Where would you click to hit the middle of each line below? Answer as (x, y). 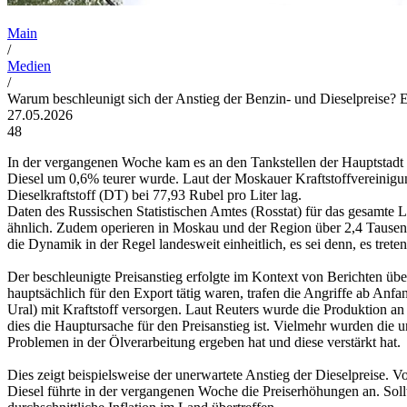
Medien (29, 65)
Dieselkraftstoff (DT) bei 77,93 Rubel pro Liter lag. (154, 194)
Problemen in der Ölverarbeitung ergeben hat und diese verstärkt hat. (204, 342)
